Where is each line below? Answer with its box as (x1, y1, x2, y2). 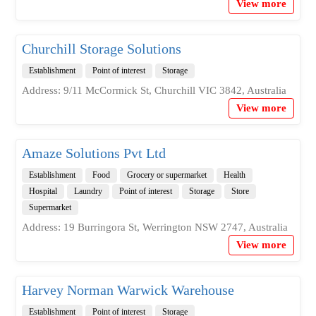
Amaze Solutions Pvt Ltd (21, 145, 166, 161)
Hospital (28, 186, 57, 196)
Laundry (73, 186, 102, 196)
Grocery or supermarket (126, 169, 207, 180)
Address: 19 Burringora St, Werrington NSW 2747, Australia (21, 221, 288, 233)
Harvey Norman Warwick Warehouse (21, 281, 234, 298)
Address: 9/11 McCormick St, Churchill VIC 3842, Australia (21, 84, 286, 96)
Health (223, 169, 245, 180)
